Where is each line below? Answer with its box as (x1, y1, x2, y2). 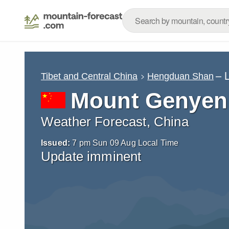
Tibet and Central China (41, 71, 138, 81)
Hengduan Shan (147, 71, 214, 81)
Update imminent (41, 149, 142, 164)
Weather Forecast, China (41, 114, 189, 129)
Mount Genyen (71, 88, 227, 113)
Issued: (41, 139, 71, 147)
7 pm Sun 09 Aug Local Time (72, 139, 179, 147)
